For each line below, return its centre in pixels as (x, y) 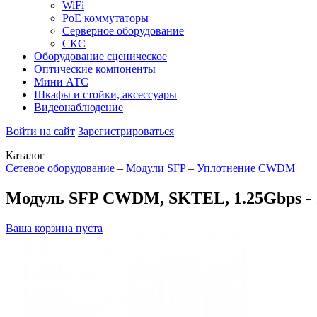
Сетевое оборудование (60, 168)
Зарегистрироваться (126, 131)
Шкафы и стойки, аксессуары (105, 94)
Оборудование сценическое (100, 56)
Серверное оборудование (123, 31)
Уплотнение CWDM (246, 168)
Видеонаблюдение (79, 107)
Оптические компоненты (95, 69)
